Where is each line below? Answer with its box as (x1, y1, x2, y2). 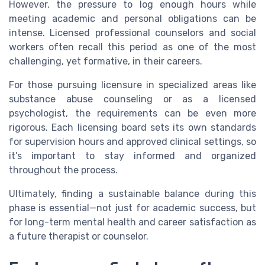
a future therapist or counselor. (9, 231, 148, 243)
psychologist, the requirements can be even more (9, 108, 256, 119)
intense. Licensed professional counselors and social (9, 27, 256, 39)
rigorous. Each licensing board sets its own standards (9, 122, 256, 134)
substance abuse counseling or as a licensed (9, 93, 256, 105)
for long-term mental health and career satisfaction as (9, 216, 256, 228)
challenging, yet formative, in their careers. (9, 56, 202, 67)
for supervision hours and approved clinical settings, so (9, 136, 256, 148)
